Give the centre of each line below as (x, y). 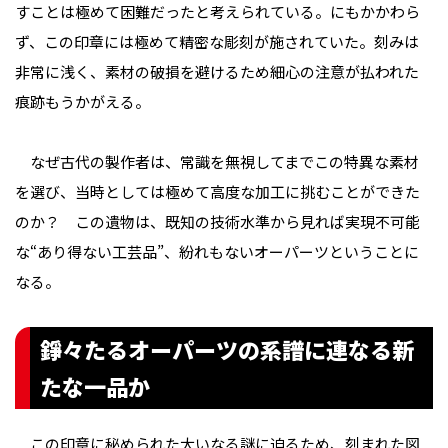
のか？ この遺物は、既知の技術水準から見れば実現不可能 (217, 222)
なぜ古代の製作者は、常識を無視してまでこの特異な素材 (217, 162)
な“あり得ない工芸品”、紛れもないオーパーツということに (217, 252)
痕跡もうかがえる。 (82, 102)
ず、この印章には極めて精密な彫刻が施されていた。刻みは (217, 42)
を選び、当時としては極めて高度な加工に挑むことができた (217, 192)
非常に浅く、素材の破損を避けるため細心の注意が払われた (217, 72)
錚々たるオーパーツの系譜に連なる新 (227, 349)
